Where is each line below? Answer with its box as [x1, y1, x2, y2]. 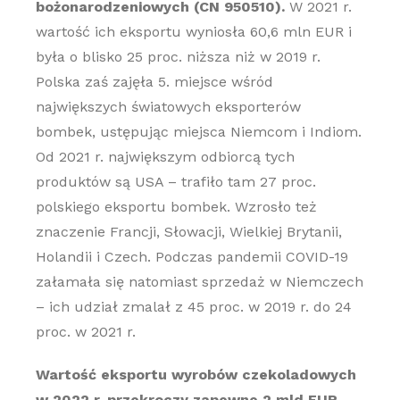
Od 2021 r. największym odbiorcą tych [35, 148, 295, 165]
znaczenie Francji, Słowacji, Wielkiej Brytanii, [35, 223, 342, 240]
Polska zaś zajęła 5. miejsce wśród [35, 73, 273, 90]
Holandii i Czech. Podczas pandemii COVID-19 [35, 248, 348, 265]
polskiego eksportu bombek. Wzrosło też [35, 198, 317, 215]
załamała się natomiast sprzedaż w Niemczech [35, 273, 363, 290]
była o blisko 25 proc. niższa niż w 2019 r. [35, 48, 321, 65]
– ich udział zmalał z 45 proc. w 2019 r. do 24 [35, 298, 352, 315]
